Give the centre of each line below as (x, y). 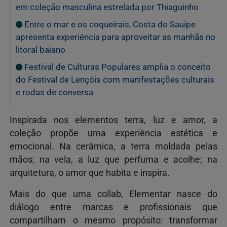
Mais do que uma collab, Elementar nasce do (113, 194)
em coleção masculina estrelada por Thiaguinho (107, 7)
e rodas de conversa (55, 92)
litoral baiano (41, 49)
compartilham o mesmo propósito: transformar (113, 220)
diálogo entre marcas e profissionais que (113, 207)
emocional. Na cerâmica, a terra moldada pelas (113, 146)
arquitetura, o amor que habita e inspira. (90, 173)
